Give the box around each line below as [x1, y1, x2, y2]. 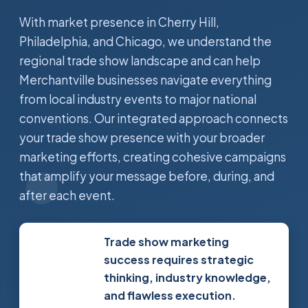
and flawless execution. [103, 288, 236, 302]
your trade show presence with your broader [19, 130, 265, 145]
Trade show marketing [103, 234, 229, 249]
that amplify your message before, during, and [19, 168, 274, 184]
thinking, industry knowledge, [103, 270, 271, 285]
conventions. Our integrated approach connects [19, 111, 288, 126]
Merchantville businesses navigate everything [19, 72, 272, 87]
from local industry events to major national [19, 91, 256, 107]
